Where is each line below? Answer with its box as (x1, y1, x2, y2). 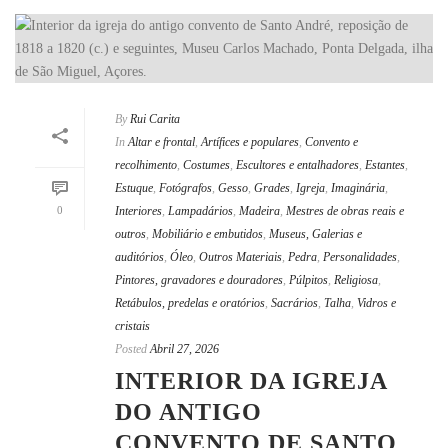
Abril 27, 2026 (150, 342, 219, 357)
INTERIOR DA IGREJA (115, 368, 387, 395)
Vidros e (357, 296, 396, 311)
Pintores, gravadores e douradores (115, 273, 283, 288)
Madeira (239, 204, 280, 219)
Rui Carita (130, 112, 180, 127)
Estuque (115, 181, 153, 196)
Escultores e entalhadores (236, 158, 359, 173)
